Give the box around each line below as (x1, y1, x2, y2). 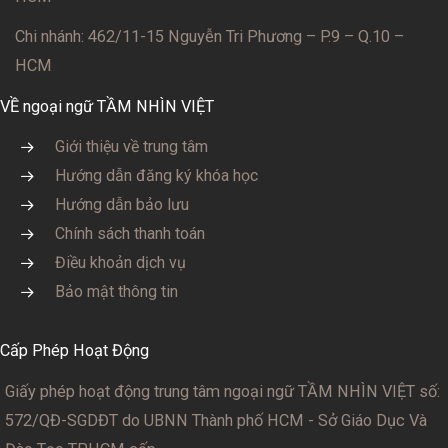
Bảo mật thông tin (55, 282, 178, 302)
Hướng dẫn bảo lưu (55, 195, 189, 215)
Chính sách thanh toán (55, 224, 205, 244)
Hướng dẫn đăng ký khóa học (55, 166, 258, 186)
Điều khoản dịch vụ (55, 253, 186, 273)
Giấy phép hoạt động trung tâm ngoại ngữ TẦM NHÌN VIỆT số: (5, 381, 440, 401)
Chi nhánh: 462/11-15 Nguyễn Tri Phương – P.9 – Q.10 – (15, 27, 404, 47)
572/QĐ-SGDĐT (5, 410, 122, 430)
